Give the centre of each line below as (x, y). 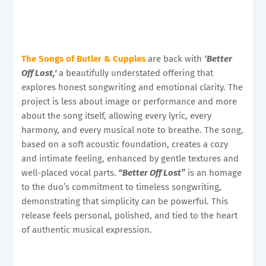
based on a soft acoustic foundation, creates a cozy (125, 144)
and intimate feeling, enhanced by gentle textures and (130, 158)
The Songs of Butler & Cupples (83, 58)
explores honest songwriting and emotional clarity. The (132, 87)
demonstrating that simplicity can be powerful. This (125, 201)
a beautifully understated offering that (135, 73)
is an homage (213, 172)
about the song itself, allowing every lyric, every (116, 115)
